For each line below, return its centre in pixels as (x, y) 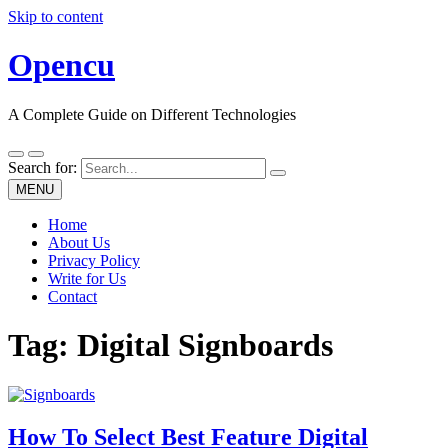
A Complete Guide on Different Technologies (152, 114)
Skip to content (55, 16)
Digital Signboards (205, 345)
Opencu (61, 65)
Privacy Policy (94, 260)
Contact (72, 296)
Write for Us (87, 278)
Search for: (42, 167)
